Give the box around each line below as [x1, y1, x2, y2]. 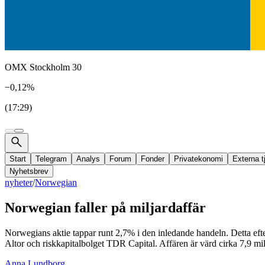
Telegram [35, 154, 67, 163]
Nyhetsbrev [9, 167, 49, 176]
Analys [76, 154, 100, 163]
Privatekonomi [174, 154, 223, 163]
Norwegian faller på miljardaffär [5, 199, 206, 215]
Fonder [141, 154, 164, 163]
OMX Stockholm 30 [5, 62, 82, 72]
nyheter [5, 177, 33, 188]
